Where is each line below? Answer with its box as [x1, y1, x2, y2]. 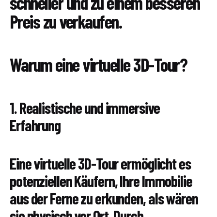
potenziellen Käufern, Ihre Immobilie [10, 171, 192, 190]
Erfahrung [10, 116, 61, 135]
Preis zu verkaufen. [10, 10, 122, 32]
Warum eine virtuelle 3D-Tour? [10, 53, 187, 76]
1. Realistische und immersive [10, 98, 160, 117]
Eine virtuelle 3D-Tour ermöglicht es [10, 154, 191, 173]
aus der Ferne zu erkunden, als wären [10, 189, 198, 208]
